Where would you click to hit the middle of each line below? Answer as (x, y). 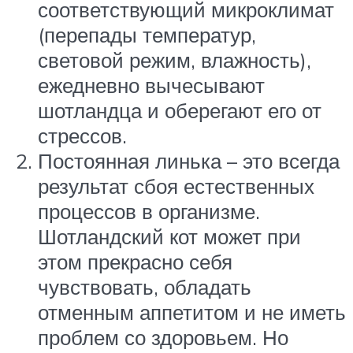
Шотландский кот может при (169, 237)
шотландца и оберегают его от (180, 111)
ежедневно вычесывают (151, 85)
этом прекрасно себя (135, 262)
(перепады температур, (147, 35)
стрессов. (82, 136)
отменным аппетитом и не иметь (192, 312)
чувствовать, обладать (145, 287)
